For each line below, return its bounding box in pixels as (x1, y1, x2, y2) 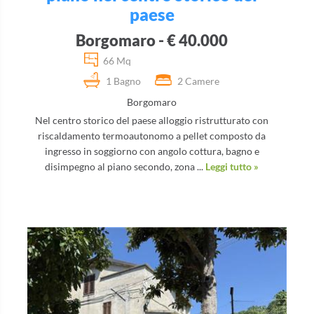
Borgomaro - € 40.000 (76, 30, 228, 50)
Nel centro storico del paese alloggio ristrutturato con (35, 114, 268, 126)
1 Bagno (106, 74, 141, 87)
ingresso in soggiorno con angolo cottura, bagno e (44, 144, 259, 157)
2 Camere (177, 74, 219, 87)
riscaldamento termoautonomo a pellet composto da (38, 129, 266, 142)
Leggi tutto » (205, 160, 259, 172)
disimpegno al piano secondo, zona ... (45, 160, 205, 172)
